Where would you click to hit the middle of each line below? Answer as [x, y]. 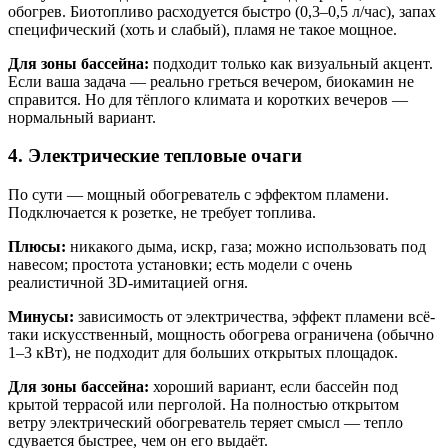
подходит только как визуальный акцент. [291, 63]
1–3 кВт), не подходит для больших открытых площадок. [203, 353]
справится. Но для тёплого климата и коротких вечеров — [208, 99]
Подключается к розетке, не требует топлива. [162, 213]
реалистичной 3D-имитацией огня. [128, 283]
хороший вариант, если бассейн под [273, 387]
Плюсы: [37, 247]
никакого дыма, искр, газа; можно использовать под [246, 247]
